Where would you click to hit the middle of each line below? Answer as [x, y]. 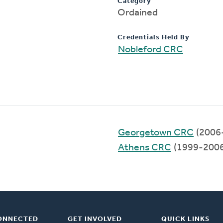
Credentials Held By [154, 37]
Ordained [138, 13]
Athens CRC [145, 148]
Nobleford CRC [151, 50]
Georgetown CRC [156, 133]
